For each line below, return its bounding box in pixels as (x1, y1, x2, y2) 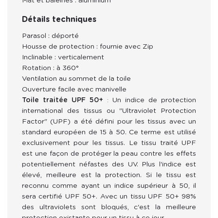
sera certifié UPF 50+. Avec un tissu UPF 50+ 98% (22, 193, 196, 200)
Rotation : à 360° (22, 64, 83, 72)
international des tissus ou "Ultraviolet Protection (22, 107, 196, 114)
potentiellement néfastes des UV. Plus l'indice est (22, 161, 196, 168)
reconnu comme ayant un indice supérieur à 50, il (22, 182, 196, 189)
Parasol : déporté (22, 32, 79, 39)
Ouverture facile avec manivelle (22, 86, 127, 93)
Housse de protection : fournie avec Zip (22, 43, 153, 50)
